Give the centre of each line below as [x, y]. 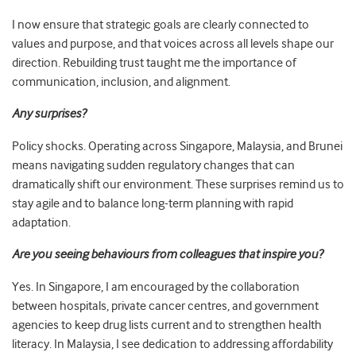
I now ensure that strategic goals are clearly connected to [161, 25]
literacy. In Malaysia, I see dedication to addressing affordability [172, 344]
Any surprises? [49, 114]
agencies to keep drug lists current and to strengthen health [167, 325]
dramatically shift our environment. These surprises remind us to [178, 185]
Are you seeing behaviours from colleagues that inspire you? [167, 255]
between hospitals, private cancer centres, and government [165, 306]
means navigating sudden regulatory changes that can [153, 166]
